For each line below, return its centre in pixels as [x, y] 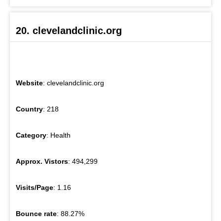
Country [29, 109]
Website [29, 83]
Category [31, 135]
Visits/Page [35, 188]
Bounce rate [36, 214]
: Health [58, 135]
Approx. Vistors [42, 162]
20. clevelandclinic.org [69, 31]
